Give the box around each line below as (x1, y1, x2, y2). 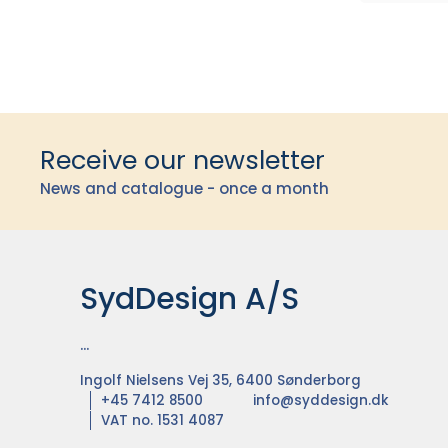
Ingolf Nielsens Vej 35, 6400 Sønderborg (80, 371, 361, 390)
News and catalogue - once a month (40, 178, 329, 199)
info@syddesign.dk (253, 391, 389, 410)
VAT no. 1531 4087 (101, 411, 224, 430)
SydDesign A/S (80, 278, 299, 320)
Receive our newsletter (40, 142, 325, 178)
